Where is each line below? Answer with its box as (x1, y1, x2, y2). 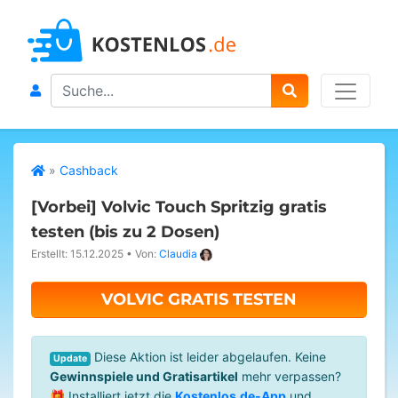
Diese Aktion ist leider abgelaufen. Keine (91, 349, 327, 364)
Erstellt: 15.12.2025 (31, 247, 123, 260)
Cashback (60, 163, 118, 178)
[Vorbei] (31, 197, 97, 217)
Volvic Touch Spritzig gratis (101, 197, 327, 217)
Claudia (159, 247, 197, 260)
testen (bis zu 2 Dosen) (31, 222, 219, 242)
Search (49, 75, 91, 90)
